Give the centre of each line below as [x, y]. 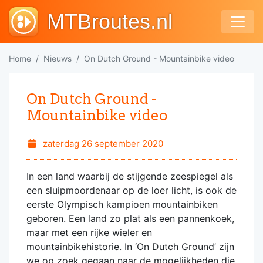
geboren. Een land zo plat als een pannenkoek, [130, 218]
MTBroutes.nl [110, 21]
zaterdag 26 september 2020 [102, 144]
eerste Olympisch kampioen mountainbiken [122, 204]
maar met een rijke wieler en [89, 232]
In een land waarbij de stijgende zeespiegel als [130, 176]
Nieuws [58, 58]
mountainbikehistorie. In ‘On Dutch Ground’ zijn [130, 247]
